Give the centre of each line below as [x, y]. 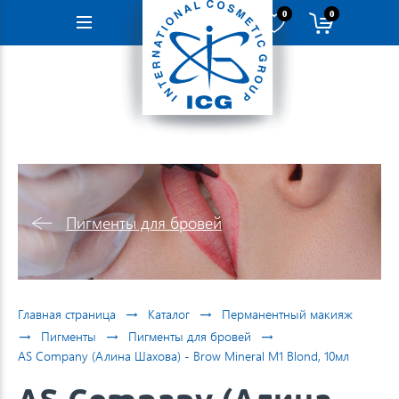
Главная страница [67, 313]
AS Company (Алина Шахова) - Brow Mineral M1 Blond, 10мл [183, 356]
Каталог [169, 313]
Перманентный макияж [287, 313]
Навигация [119, 23]
